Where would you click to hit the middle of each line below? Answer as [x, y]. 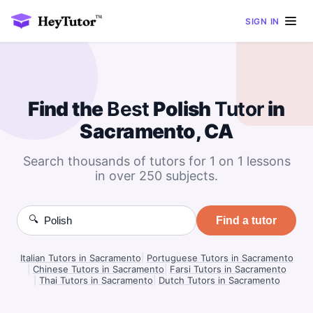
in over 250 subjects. [156, 176]
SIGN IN [262, 21]
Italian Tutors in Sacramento [80, 258]
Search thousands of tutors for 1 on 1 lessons [156, 161]
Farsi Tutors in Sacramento [228, 269]
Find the [68, 109]
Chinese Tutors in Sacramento [98, 269]
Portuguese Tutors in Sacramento [220, 258]
